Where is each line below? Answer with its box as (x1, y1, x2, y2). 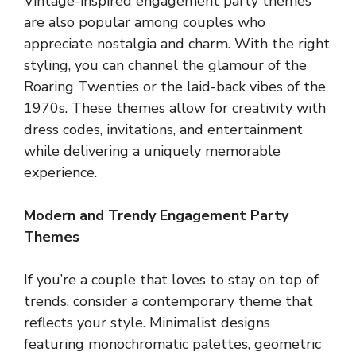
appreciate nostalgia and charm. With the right (24, 33, 330, 53)
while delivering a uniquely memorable (24, 141, 281, 161)
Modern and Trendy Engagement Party (24, 205, 288, 225)
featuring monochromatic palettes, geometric (24, 334, 321, 354)
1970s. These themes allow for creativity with (24, 98, 326, 118)
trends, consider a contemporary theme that (24, 291, 313, 311)
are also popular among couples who (24, 12, 265, 32)
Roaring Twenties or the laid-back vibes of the (24, 76, 326, 96)
